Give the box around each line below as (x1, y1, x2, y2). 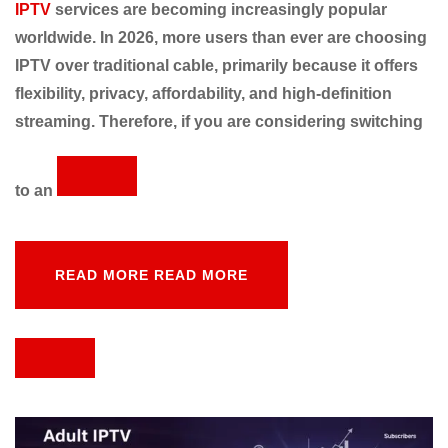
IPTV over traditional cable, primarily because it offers (15, 56, 418, 74)
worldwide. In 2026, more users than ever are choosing (15, 28, 427, 46)
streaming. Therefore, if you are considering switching (15, 112, 423, 130)
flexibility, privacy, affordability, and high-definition (15, 84, 392, 102)
